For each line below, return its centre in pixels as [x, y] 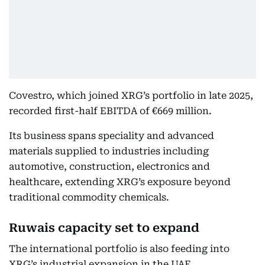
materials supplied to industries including [109, 151]
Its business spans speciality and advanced [112, 136]
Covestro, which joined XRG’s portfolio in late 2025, [131, 96]
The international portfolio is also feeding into [119, 249]
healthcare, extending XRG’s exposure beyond [120, 182]
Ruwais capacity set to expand [104, 228]
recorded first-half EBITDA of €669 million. [110, 111]
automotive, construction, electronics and [109, 167]
